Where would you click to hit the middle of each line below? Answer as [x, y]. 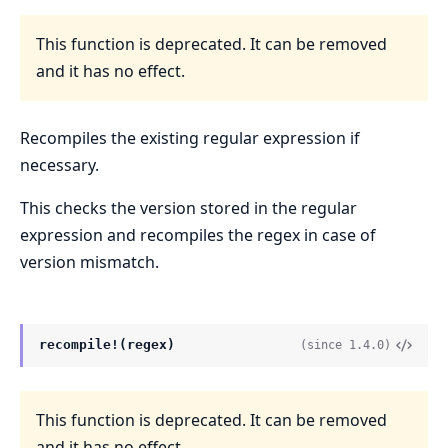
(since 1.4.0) [346, 344]
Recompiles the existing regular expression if [190, 137]
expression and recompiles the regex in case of [198, 234]
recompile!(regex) [107, 345]
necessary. [59, 164]
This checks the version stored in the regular [188, 207]
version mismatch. [89, 261]
